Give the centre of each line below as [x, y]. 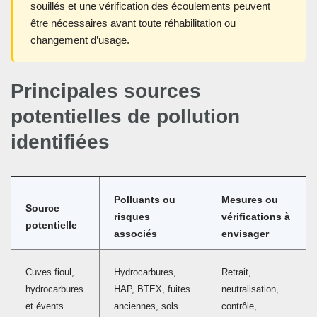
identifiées [60, 142]
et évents [45, 307]
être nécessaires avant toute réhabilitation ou [133, 23]
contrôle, [239, 307]
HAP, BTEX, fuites [152, 290]
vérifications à [256, 217]
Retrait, [236, 273]
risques [132, 217]
